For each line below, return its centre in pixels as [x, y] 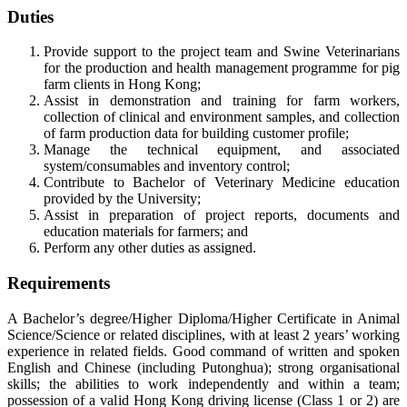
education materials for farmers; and [146, 232]
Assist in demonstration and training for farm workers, [222, 101]
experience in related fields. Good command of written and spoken [203, 351]
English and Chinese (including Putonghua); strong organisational [203, 367]
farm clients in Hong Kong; [122, 84]
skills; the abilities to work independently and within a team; [203, 383]
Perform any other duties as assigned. [150, 248]
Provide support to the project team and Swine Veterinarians [222, 52]
